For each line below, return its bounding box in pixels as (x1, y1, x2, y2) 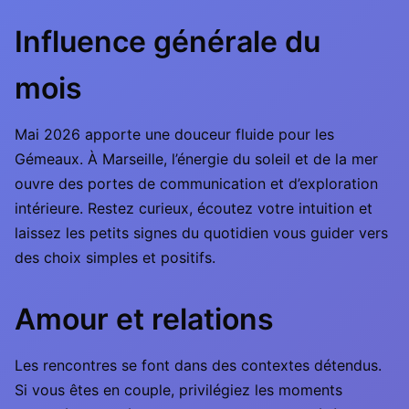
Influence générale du (15, 24, 320, 59)
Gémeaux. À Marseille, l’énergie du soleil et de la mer (15, 150, 378, 168)
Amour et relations (15, 301, 274, 337)
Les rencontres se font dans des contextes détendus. (15, 356, 382, 374)
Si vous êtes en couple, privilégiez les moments (15, 381, 342, 399)
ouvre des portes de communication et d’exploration (15, 174, 378, 193)
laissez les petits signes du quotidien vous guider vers (15, 224, 388, 242)
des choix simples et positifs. (15, 248, 215, 267)
